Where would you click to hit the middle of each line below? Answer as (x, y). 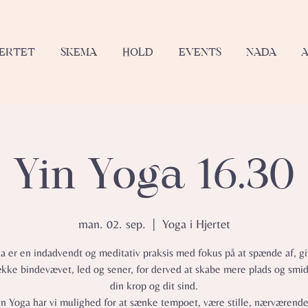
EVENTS (200, 52)
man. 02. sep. (112, 224)
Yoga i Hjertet (196, 224)
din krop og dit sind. (154, 286)
